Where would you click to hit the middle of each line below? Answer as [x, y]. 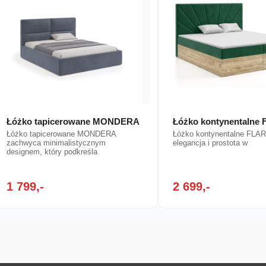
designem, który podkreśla [52, 152]
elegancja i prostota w [210, 143]
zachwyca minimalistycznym [56, 143]
